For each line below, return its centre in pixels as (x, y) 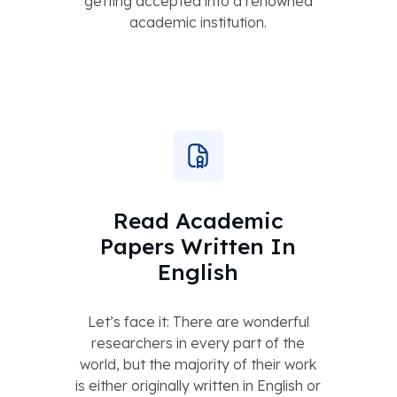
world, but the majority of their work (198, 364)
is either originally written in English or (198, 385)
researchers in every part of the (198, 343)
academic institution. (198, 22)
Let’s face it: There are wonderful (198, 321)
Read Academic (198, 220)
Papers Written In (198, 245)
